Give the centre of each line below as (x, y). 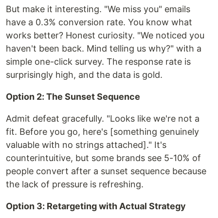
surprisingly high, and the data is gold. (84, 75)
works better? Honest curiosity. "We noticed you (105, 36)
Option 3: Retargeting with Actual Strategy (96, 206)
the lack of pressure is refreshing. (75, 184)
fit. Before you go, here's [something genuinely (102, 132)
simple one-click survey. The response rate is (98, 62)
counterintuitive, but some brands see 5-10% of (103, 158)
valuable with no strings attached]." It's (86, 145)
